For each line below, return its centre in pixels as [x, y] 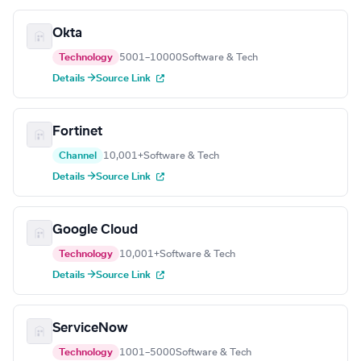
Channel [78, 156]
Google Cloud [95, 230]
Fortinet [77, 132]
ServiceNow [90, 328]
